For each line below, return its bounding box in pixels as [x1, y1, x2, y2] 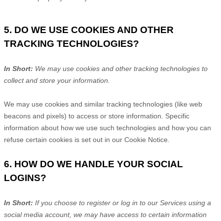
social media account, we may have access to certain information [4, 211, 207, 219]
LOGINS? [4, 173, 46, 183]
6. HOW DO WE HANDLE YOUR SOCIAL [4, 159, 183, 169]
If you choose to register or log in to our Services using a [35, 199, 211, 207]
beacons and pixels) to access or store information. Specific [4, 112, 189, 120]
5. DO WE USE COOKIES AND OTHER [4, 25, 174, 35]
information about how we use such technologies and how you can [4, 124, 211, 132]
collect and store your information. [4, 76, 110, 84]
